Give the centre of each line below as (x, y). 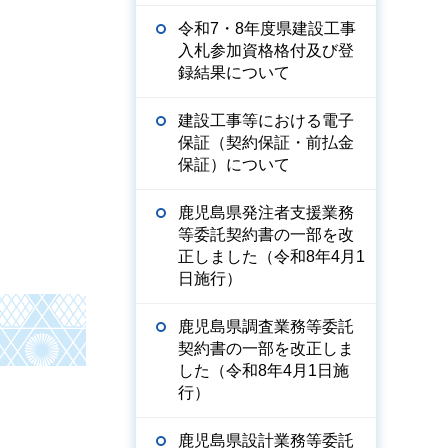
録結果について (234, 72)
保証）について (234, 164)
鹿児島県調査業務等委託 (266, 326)
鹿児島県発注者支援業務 (266, 212)
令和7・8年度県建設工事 (267, 28)
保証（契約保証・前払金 (266, 142)
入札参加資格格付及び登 (266, 50)
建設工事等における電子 (266, 120)
